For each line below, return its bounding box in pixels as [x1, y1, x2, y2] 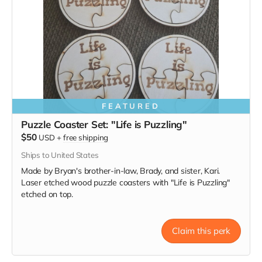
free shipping [63, 133, 109, 142]
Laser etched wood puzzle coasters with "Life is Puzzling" [21, 177, 230, 188]
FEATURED [101, 101, 161, 111]
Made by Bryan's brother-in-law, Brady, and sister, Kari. [21, 166, 220, 176]
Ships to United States [21, 150, 99, 160]
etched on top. [21, 189, 74, 199]
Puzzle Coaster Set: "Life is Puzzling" [21, 118, 188, 130]
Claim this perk [172, 225, 230, 236]
